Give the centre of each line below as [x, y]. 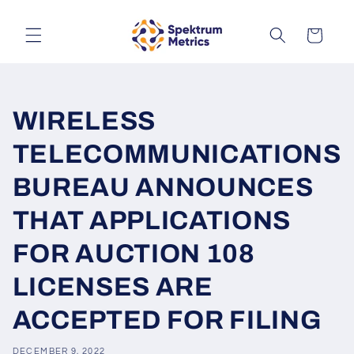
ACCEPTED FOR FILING [167, 320]
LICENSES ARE [113, 287]
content [49, 26]
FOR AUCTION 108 [134, 254]
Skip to [46, 11]
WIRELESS [84, 121]
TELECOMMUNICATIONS [177, 154]
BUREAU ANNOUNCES [163, 188]
